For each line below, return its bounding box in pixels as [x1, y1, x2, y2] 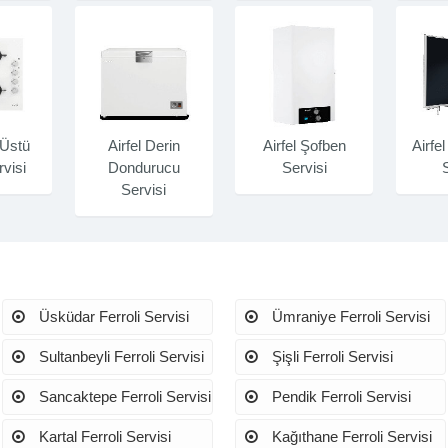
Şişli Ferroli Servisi [268, 347, 394, 365]
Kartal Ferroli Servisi [34, 428, 171, 446]
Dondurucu [107, 158, 180, 176]
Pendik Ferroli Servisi [268, 388, 412, 406]
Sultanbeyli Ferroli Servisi [34, 347, 204, 365]
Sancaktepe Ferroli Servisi [34, 388, 211, 406]
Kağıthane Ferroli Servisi [268, 428, 433, 446]
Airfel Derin [107, 136, 180, 154]
